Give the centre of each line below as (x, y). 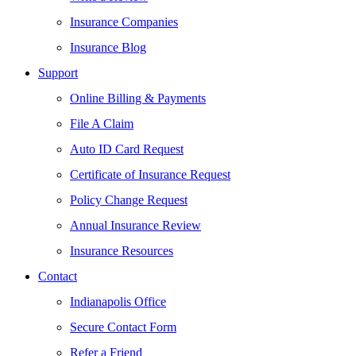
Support (58, 73)
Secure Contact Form (123, 327)
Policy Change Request (129, 200)
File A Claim (102, 124)
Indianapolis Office (118, 302)
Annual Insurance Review (135, 225)
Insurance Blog (108, 47)
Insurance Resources (122, 251)
